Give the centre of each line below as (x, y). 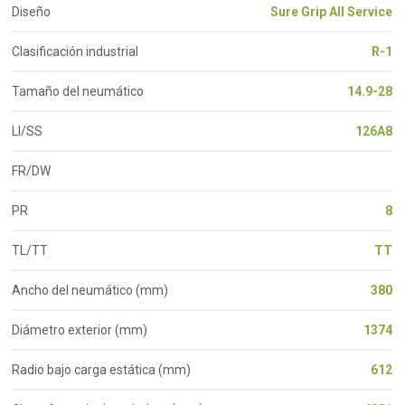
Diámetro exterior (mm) (80, 330)
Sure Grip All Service (332, 11)
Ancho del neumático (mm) (90, 290)
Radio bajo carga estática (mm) (102, 369)
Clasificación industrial (75, 51)
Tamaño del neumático (78, 91)
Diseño (32, 11)
